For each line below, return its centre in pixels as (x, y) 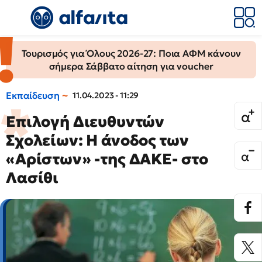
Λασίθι (32, 178)
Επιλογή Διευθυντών (85, 122)
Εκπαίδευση (33, 95)
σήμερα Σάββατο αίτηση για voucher (131, 66)
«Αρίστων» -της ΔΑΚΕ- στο (107, 159)
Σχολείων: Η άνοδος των (97, 140)
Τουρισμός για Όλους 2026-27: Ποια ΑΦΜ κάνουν (131, 53)
